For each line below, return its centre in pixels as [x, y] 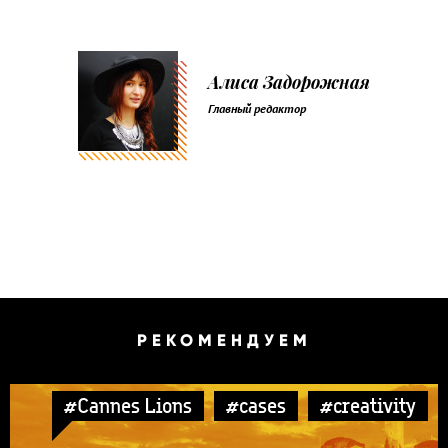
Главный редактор [257, 108]
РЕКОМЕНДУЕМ [224, 340]
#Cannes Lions [128, 405]
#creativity [368, 405]
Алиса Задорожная [289, 81]
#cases [256, 405]
